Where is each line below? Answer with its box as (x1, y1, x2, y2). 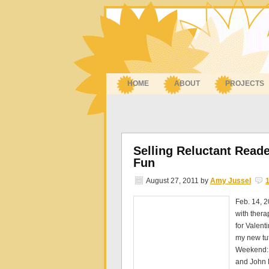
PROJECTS (225, 79, 264, 88)
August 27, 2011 (146, 177, 199, 185)
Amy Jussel (210, 177, 251, 185)
